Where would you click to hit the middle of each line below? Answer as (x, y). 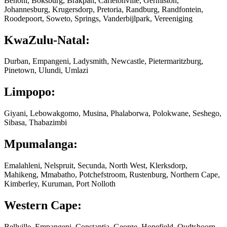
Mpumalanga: (41, 144)
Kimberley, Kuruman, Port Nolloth (60, 184)
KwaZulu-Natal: (47, 40)
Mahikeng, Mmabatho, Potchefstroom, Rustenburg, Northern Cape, (112, 175)
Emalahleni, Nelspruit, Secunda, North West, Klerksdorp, (96, 166)
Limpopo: (30, 92)
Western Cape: (43, 205)
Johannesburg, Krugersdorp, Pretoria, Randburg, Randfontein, (104, 9)
